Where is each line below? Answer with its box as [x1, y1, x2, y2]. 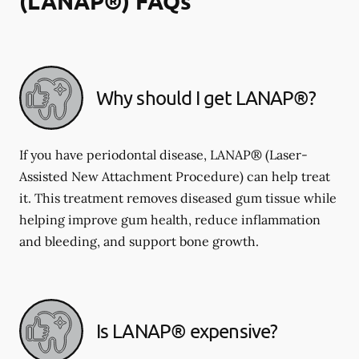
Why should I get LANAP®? [96, 86, 317, 109]
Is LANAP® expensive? [96, 319, 277, 342]
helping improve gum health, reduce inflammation [19, 212, 321, 228]
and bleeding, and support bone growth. [19, 233, 259, 249]
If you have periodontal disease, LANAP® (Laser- [19, 147, 308, 163]
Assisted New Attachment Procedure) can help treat [19, 168, 330, 184]
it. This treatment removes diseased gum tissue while [19, 190, 337, 206]
